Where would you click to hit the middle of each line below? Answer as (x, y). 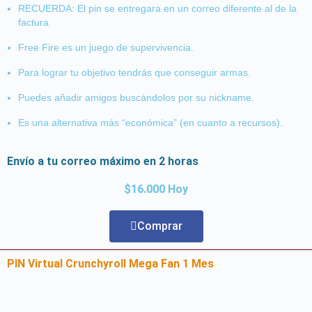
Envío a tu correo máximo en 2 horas (103, 161)
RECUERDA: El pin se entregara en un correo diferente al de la (157, 8)
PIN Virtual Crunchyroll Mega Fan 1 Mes (110, 263)
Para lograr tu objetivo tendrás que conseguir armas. (134, 72)
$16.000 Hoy (156, 189)
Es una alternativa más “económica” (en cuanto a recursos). (150, 122)
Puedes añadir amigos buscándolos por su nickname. (136, 97)
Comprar (159, 226)
